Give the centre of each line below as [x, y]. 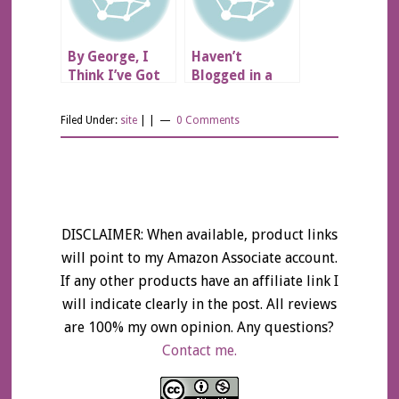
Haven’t [216, 57]
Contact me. [199, 350]
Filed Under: [90, 120]
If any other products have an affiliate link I [199, 281]
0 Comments [208, 120]
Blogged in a [232, 76]
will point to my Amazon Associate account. [199, 258]
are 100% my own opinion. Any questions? [199, 327]
